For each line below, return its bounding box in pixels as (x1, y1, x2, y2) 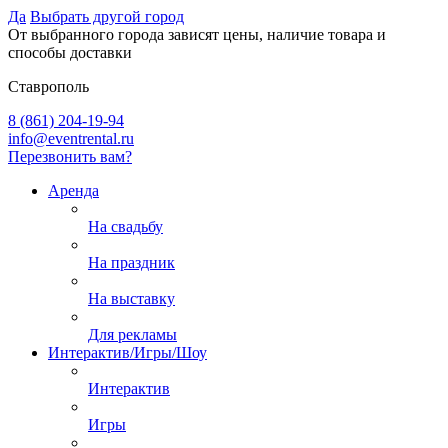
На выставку (88, 290, 175, 307)
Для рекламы (88, 326, 177, 343)
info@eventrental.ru (8, 130, 134, 147)
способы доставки (8, 44, 132, 61)
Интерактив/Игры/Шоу (48, 344, 207, 361)
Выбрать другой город (30, 8, 184, 25)
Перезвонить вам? (8, 148, 132, 165)
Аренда (48, 182, 99, 199)
